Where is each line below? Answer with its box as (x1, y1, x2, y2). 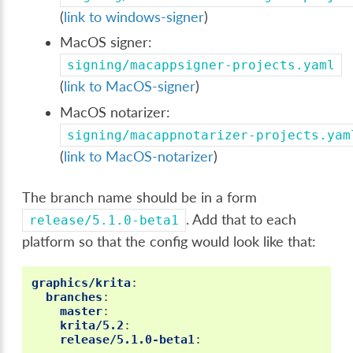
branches (46, 290, 103, 305)
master (60, 304, 103, 319)
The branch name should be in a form (22, 188, 258, 206)
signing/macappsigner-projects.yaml (67, 58, 336, 73)
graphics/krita (32, 276, 132, 291)
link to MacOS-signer (64, 78, 196, 95)
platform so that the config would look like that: (22, 232, 317, 250)
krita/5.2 (60, 318, 124, 333)
